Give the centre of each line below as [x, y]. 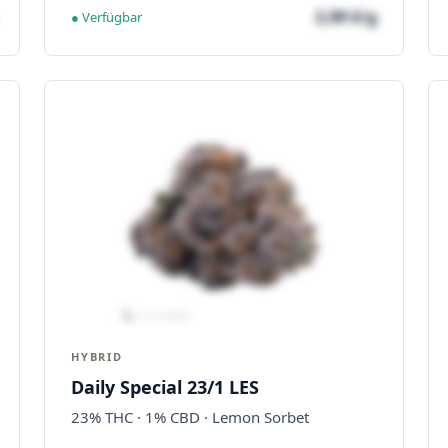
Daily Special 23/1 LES [165, 387]
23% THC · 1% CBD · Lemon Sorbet [190, 417]
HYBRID [97, 356]
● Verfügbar [106, 16]
